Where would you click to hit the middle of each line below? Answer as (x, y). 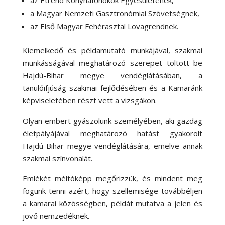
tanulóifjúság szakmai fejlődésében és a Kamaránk (113, 88)
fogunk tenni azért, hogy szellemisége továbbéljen (113, 191)
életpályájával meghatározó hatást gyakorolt (113, 133)
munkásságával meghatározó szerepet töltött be (113, 63)
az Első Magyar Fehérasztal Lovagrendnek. (104, 26)
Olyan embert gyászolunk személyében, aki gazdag (113, 120)
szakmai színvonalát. (57, 158)
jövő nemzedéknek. (56, 216)
